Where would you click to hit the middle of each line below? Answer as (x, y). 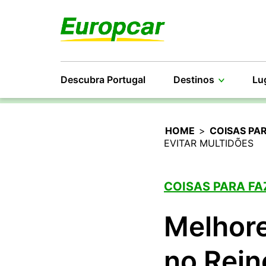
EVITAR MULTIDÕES (209, 143)
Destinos (194, 80)
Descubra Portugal (103, 80)
